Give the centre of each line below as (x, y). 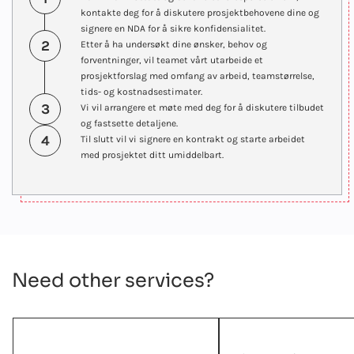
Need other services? (113, 280)
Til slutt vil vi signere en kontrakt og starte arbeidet (193, 139)
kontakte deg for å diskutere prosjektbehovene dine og (200, 12)
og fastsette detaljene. (129, 123)
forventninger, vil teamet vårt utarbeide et (172, 60)
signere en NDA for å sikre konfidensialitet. (173, 28)
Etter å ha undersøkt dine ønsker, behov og (174, 44)
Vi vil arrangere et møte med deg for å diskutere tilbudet (202, 107)
